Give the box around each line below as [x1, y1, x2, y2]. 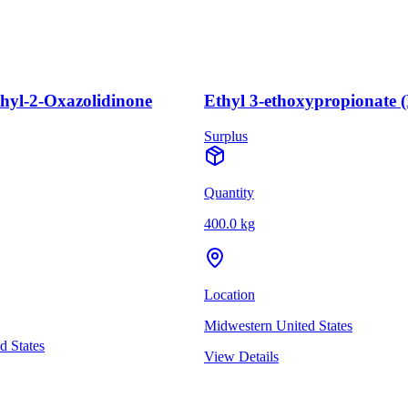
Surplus [204, 127, 248, 144]
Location [204, 286, 255, 302]
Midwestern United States [204, 317, 352, 333]
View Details [204, 348, 279, 364]
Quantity [204, 184, 254, 200]
